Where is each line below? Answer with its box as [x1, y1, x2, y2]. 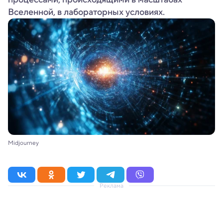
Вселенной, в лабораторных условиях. [8, 5, 165, 18]
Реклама [100, 181, 123, 190]
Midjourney [8, 138, 39, 147]
